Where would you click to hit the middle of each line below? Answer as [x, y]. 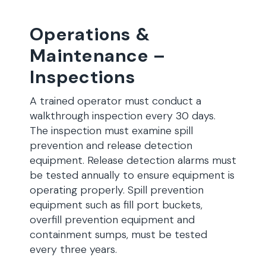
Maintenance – [98, 56]
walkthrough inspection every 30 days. [123, 116]
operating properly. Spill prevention [117, 190]
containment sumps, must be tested [118, 235]
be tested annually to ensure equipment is [132, 175]
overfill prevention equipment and [112, 220]
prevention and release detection [111, 145]
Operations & [90, 34]
